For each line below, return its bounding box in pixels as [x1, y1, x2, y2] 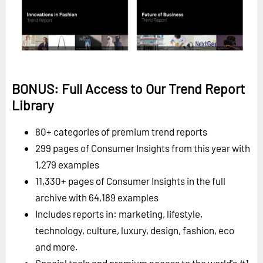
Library [12, 96, 54, 113]
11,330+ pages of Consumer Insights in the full [35, 174, 225, 187]
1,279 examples [35, 158, 99, 170]
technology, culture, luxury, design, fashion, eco [35, 224, 234, 236]
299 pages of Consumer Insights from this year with [35, 141, 250, 154]
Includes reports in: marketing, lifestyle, [35, 207, 203, 220]
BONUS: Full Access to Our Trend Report [12, 80, 245, 97]
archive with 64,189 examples [35, 191, 159, 203]
